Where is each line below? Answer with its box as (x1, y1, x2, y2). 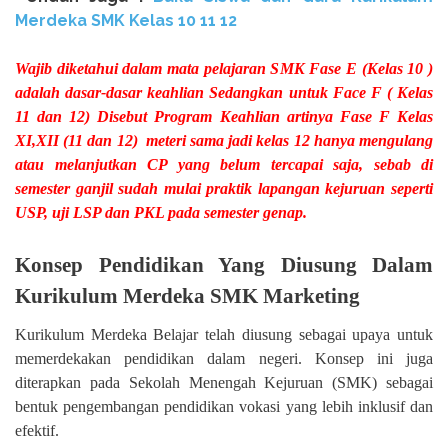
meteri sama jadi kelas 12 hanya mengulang (145, 131, 434, 149)
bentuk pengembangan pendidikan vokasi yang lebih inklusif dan (15, 398, 433, 416)
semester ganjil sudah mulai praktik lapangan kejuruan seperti (15, 179, 433, 197)
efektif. (15, 422, 59, 440)
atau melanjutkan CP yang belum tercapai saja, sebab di (15, 155, 433, 173)
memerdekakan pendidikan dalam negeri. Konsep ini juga (15, 350, 433, 368)
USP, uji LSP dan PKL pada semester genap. (15, 203, 307, 221)
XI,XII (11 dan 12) (15, 131, 142, 149)
